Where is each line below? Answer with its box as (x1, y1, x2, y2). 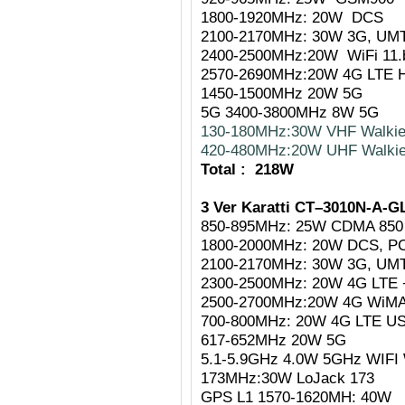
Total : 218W (201, 160, 294, 178)
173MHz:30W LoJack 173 (201, 369, 374, 387)
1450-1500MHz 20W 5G (201, 84, 363, 102)
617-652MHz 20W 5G (201, 331, 346, 349)
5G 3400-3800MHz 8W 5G (201, 103, 379, 121)
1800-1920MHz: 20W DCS (201, 8, 383, 26)
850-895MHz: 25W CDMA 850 (201, 217, 403, 235)
